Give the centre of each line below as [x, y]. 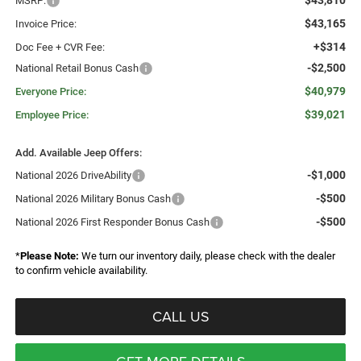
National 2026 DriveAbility [73, 176]
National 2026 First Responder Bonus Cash [112, 222]
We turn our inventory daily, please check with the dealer [207, 256]
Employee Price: [52, 115]
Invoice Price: [46, 24]
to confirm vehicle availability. [81, 271]
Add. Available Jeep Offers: [78, 153]
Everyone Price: [50, 92]
